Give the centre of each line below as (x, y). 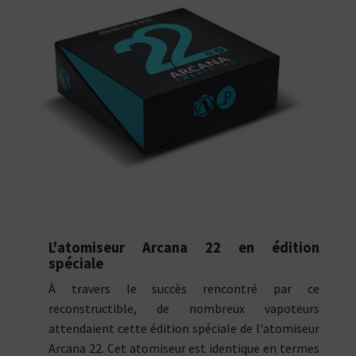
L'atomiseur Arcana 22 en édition (184, 248)
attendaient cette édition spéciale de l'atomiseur (184, 329)
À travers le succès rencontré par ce (184, 289)
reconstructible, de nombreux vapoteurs (184, 309)
